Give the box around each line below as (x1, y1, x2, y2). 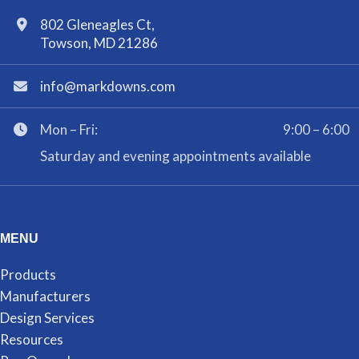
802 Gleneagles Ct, (40, 16, 155, 34)
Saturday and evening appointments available (40, 147, 311, 165)
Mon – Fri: (40, 121, 98, 139)
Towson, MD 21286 (40, 34, 158, 52)
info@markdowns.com (40, 78, 175, 95)
